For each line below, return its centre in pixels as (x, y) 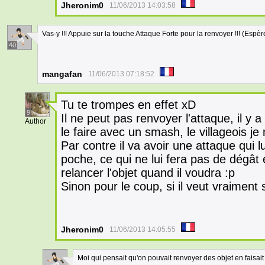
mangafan (62, 74)
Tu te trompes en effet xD (128, 105)
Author (35, 121)
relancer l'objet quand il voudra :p (148, 173)
